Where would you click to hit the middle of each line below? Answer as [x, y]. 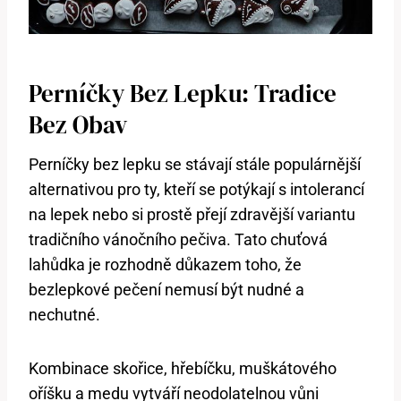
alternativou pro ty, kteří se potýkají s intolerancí [196, 190]
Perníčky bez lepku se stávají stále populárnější [195, 165]
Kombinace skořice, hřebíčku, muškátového [183, 369]
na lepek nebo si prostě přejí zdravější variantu [192, 215]
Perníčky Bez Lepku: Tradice [183, 93]
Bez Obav [78, 124]
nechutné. [64, 315]
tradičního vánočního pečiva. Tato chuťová [178, 240]
